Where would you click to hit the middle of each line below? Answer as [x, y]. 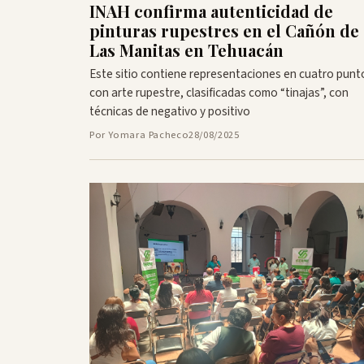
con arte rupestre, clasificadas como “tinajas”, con [219, 92]
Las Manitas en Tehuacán [186, 50]
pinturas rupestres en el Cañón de [224, 30]
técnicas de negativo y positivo [170, 111]
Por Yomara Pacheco [139, 134]
